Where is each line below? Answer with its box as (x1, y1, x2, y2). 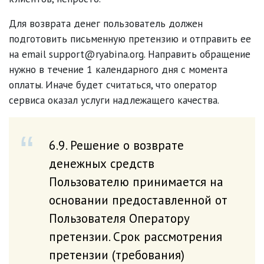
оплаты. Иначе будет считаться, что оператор (9, 77, 217, 91)
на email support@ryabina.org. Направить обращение (9, 47, 250, 61)
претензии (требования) (48, 246, 184, 263)
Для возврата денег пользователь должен (9, 16, 203, 30)
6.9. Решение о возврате (48, 136, 184, 153)
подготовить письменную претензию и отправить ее (9, 31, 251, 45)
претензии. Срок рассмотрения (48, 227, 222, 245)
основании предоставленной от (48, 191, 227, 208)
